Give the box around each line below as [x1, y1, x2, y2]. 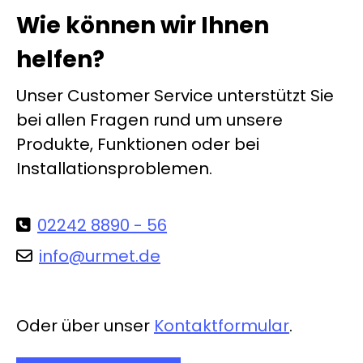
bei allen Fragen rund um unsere [16, 109, 283, 132]
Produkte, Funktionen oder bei [16, 133, 259, 156]
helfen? [16, 44, 105, 76]
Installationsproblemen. [16, 157, 212, 181]
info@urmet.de [39, 245, 160, 268]
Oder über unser [16, 314, 154, 338]
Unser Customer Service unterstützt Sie [16, 84, 334, 108]
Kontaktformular [154, 314, 289, 338]
